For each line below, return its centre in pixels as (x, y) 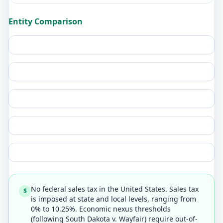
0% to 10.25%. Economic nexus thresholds (101, 209)
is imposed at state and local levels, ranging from (113, 199)
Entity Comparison (46, 21)
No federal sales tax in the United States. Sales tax (115, 189)
